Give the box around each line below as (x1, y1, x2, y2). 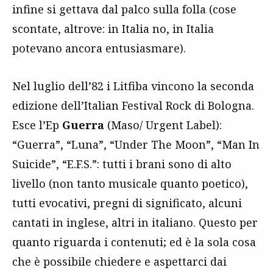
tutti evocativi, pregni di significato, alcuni (12, 195, 242, 210)
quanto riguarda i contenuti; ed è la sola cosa (12, 234, 256, 249)
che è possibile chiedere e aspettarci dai (12, 253, 227, 269)
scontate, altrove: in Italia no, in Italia (12, 21, 214, 36)
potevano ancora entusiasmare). (12, 40, 186, 55)
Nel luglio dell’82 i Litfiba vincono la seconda (12, 78, 254, 93)
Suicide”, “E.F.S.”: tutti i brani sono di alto (12, 156, 232, 171)
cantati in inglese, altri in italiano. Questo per (12, 214, 258, 230)
